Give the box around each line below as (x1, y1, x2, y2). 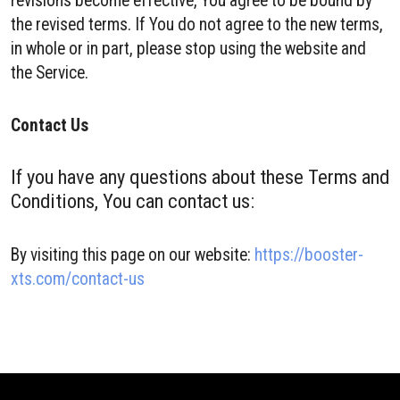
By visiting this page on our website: (11, 245, 254, 265)
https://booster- (254, 245, 363, 265)
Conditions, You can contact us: (11, 189, 254, 212)
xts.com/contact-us (11, 269, 145, 289)
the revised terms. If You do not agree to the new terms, (11, 14, 383, 35)
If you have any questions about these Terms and (11, 165, 389, 188)
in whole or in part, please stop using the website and (11, 38, 366, 59)
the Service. (11, 62, 88, 83)
